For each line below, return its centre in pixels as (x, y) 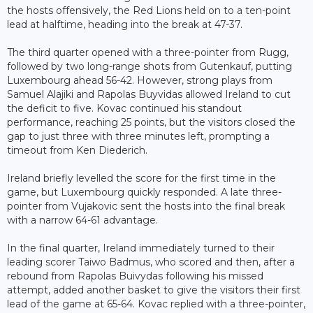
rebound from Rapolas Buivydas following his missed (135, 276)
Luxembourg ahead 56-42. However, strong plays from (140, 80)
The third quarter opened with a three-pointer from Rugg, (148, 52)
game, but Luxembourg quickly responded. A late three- (144, 192)
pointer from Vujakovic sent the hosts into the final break (146, 206)
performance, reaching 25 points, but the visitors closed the (151, 122)
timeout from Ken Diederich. (77, 150)
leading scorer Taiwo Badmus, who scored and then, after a (151, 262)
